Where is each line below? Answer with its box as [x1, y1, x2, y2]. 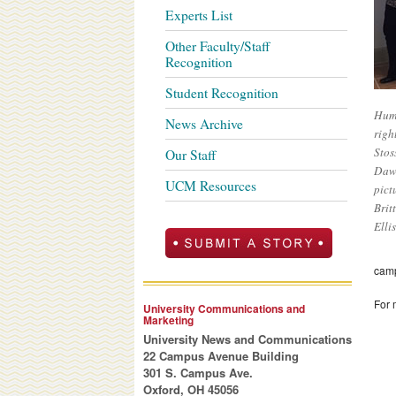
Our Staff [165, 145, 216, 164]
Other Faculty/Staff [165, 36, 270, 55]
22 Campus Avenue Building [143, 346, 299, 364]
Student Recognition [165, 83, 278, 102]
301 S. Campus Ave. [143, 363, 253, 381]
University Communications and [143, 300, 305, 316]
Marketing [143, 311, 194, 328]
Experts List [165, 5, 232, 24]
